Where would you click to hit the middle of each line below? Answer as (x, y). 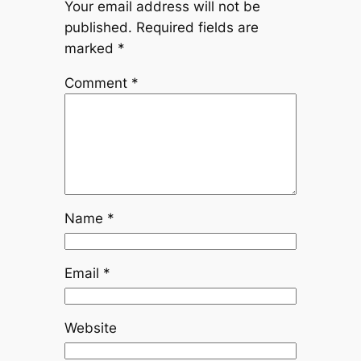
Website (90, 328)
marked (91, 48)
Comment (98, 83)
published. (98, 27)
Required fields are (197, 27)
